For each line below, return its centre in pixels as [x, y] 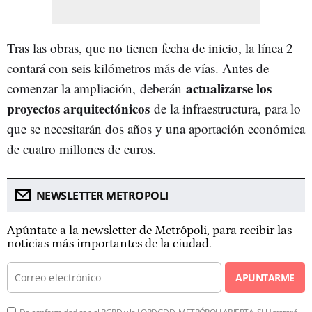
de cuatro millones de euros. [81, 149]
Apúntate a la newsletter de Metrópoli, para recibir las [149, 231]
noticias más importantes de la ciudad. [109, 244]
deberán [163, 88]
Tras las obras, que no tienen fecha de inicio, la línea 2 [150, 48]
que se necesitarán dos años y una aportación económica [156, 128]
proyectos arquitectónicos [78, 108]
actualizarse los [229, 88]
